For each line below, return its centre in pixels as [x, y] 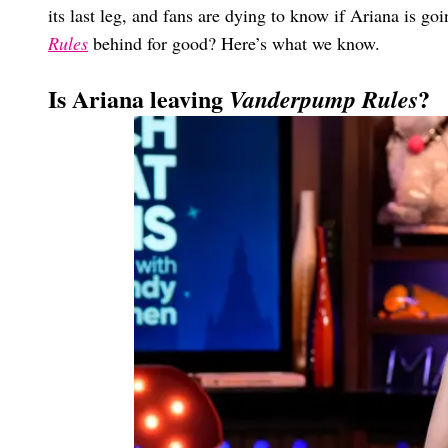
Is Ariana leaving [138, 99]
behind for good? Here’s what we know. [234, 43]
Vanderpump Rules [323, 99]
